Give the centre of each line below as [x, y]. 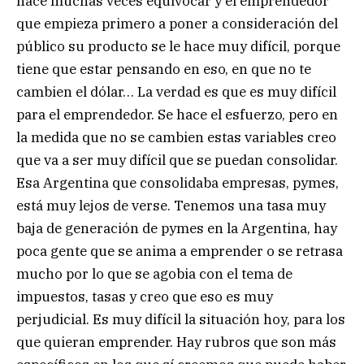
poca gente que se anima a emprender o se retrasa [180, 251]
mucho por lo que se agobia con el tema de [154, 274]
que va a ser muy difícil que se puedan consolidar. [177, 160]
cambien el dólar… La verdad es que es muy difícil [176, 92]
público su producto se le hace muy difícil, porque [178, 47]
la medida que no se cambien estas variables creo [176, 138]
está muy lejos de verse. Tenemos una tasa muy [171, 206]
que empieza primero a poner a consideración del [177, 24]
